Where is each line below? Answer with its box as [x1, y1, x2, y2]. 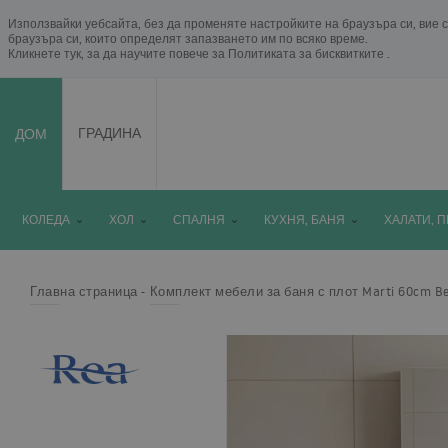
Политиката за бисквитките [228, 46, 387, 61]
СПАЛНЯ [173, 212, 225, 227]
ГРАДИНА [78, 124, 141, 142]
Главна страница [30, 283, 138, 299]
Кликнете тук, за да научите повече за [8, 46, 228, 61]
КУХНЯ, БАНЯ [264, 212, 345, 227]
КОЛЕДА [22, 212, 70, 227]
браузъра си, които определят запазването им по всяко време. [8, 31, 368, 46]
